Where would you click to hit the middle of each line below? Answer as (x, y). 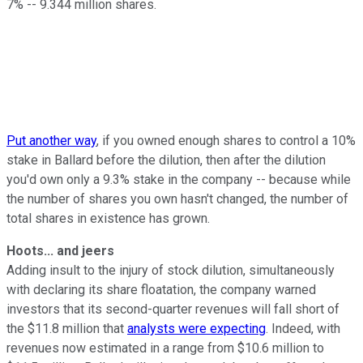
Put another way (51, 140)
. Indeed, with (303, 328)
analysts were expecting (196, 328)
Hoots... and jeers (60, 250)
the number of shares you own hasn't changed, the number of (177, 199)
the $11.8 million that (67, 328)
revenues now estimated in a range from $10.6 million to (165, 348)
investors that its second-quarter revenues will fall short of (173, 309)
